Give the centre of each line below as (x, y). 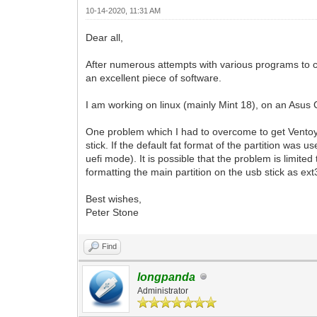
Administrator (163, 290)
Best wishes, (114, 198)
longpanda (167, 277)
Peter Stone (113, 212)
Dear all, (105, 37)
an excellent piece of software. (154, 77)
